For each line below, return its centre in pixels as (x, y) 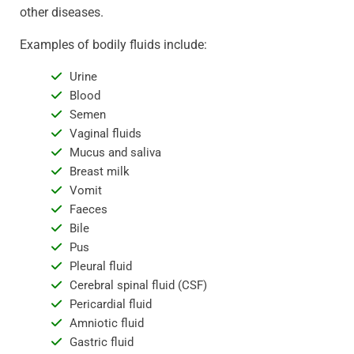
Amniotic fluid (106, 323)
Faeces (88, 209)
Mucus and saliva (115, 152)
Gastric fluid (101, 342)
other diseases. (62, 12)
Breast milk (99, 171)
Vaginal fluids (105, 133)
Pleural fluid (100, 266)
